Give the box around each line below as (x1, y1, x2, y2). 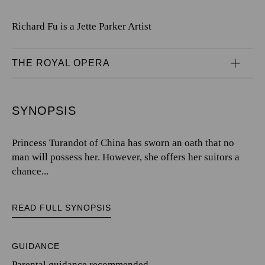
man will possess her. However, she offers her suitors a (12, 151, 240, 163)
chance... (12, 165, 49, 177)
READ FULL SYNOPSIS (12, 202, 111, 212)
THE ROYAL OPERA (12, 57, 110, 68)
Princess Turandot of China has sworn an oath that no (12, 137, 234, 148)
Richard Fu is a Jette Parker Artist (12, 20, 151, 32)
